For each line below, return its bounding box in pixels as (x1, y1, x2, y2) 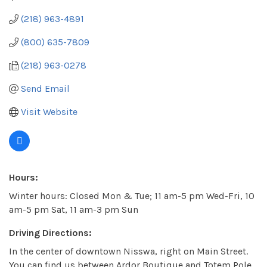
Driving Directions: (9, 227, 92, 239)
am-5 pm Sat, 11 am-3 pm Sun (9, 204, 138, 216)
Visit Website (21, 106, 77, 118)
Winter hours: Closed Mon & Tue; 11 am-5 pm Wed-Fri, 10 (9, 190, 254, 202)
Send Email (21, 83, 70, 95)
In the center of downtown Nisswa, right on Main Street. (9, 246, 248, 257)
